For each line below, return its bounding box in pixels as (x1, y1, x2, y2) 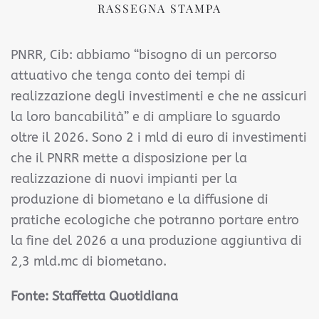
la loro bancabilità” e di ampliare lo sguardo (11, 109, 281, 125)
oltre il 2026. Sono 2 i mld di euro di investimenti (11, 130, 307, 145)
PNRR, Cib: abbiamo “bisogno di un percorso (11, 47, 277, 63)
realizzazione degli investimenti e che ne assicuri (11, 88, 307, 104)
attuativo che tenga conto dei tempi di (11, 68, 246, 83)
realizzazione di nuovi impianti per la (11, 171, 237, 187)
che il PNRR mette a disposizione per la (11, 150, 247, 166)
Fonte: (11, 288, 52, 304)
